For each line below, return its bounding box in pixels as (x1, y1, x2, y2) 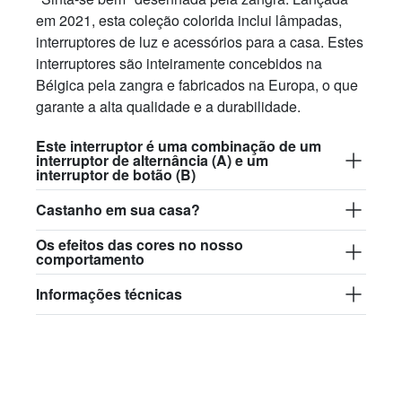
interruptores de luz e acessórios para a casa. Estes (36, 31, 363, 52)
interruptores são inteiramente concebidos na (36, 53, 322, 74)
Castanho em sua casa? (36, 199, 200, 220)
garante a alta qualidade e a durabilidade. (36, 96, 301, 117)
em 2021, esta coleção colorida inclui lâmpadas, (36, 10, 342, 31)
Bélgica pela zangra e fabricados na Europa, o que (36, 74, 358, 95)
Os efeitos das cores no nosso (36, 234, 243, 255)
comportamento (36, 249, 144, 269)
